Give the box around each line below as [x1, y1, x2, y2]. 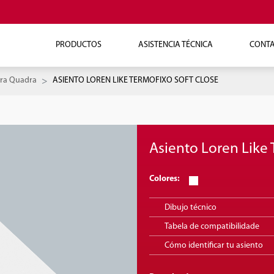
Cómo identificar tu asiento [165, 240, 263, 250]
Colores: [149, 174, 180, 183]
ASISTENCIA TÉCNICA [138, 40, 213, 50]
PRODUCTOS [55, 40, 102, 50]
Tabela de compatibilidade [165, 221, 259, 231]
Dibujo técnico [165, 202, 217, 212]
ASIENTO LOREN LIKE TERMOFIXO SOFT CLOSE [53, 76, 218, 85]
